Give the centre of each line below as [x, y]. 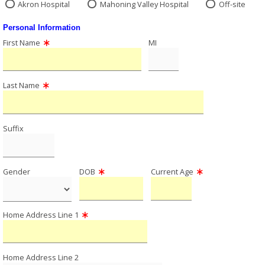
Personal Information [42, 27]
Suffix [13, 129]
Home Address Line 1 [41, 214]
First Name [22, 42]
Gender [17, 171]
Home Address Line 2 [41, 258]
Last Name [21, 85]
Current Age [172, 171]
